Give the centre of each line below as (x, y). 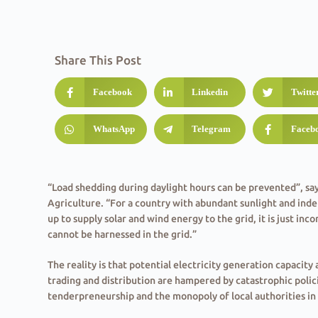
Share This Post (98, 60)
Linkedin (210, 92)
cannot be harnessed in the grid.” (122, 235)
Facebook (112, 92)
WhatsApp (114, 129)
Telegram (212, 129)
